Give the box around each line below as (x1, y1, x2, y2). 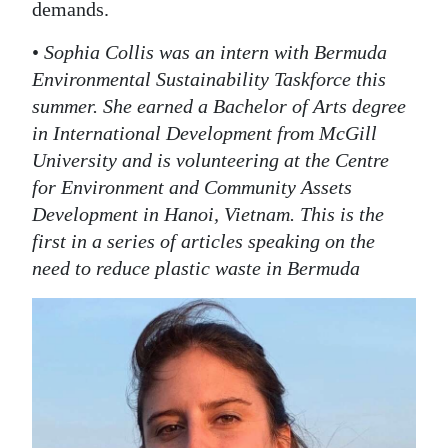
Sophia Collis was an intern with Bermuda (44, 40, 387, 63)
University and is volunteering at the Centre (32, 148, 389, 171)
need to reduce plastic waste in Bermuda (32, 256, 360, 279)
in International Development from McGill (32, 121, 377, 144)
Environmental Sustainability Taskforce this (32, 67, 386, 90)
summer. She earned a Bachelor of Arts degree (32, 94, 406, 117)
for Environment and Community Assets (32, 175, 352, 198)
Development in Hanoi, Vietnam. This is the (32, 202, 384, 225)
